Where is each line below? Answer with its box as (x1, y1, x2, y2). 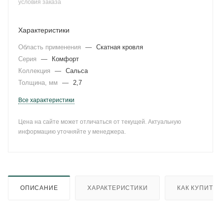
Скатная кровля (96, 43, 143, 51)
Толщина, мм (18, 79, 60, 86)
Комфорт (52, 55, 79, 63)
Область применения (18, 43, 83, 51)
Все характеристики (18, 97, 74, 104)
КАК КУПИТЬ (177, 184, 218, 191)
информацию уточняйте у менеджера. (18, 128, 126, 135)
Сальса (66, 67, 88, 74)
